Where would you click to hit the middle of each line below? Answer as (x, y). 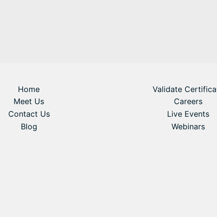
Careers (188, 101)
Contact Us (29, 114)
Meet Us (29, 101)
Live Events (188, 114)
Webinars (188, 126)
